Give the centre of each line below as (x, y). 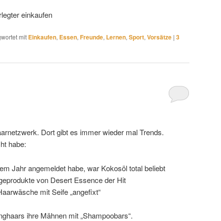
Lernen (116, 37)
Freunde (92, 37)
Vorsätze (159, 37)
